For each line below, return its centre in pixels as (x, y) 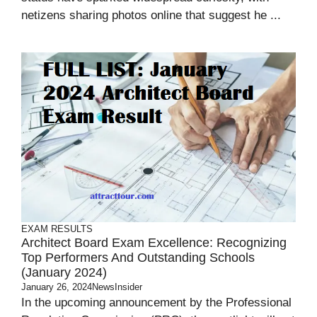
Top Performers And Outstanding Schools (138, 258)
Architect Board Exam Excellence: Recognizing (154, 243)
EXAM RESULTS (57, 229)
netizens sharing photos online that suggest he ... (151, 15)
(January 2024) (64, 272)
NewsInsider (117, 287)
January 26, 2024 (57, 287)
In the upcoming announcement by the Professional (156, 302)
